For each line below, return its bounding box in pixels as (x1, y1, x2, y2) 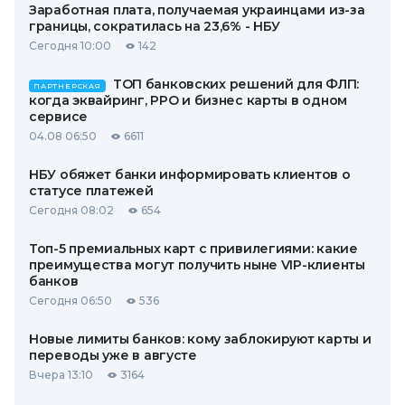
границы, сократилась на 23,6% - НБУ (29, 17, 281, 34)
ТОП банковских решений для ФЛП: (112, 75, 360, 92)
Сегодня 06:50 (29, 293, 112, 307)
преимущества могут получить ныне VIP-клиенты (29, 256, 365, 273)
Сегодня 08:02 (29, 202, 114, 217)
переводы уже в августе (29, 346, 197, 363)
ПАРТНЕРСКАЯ (33, 80, 101, 90)
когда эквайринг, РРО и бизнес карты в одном (29, 91, 347, 108)
